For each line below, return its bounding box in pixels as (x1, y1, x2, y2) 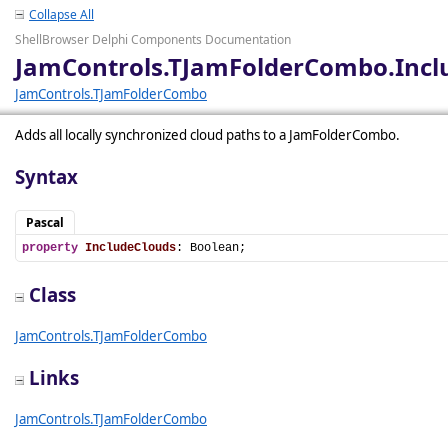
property (22, 241, 78, 255)
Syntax (15, 164, 78, 189)
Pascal (26, 214, 64, 231)
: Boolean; (176, 241, 246, 255)
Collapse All (29, 6, 94, 23)
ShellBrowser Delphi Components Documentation (15, 31, 291, 48)
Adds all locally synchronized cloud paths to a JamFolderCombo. (15, 126, 400, 144)
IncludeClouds (85, 241, 176, 255)
